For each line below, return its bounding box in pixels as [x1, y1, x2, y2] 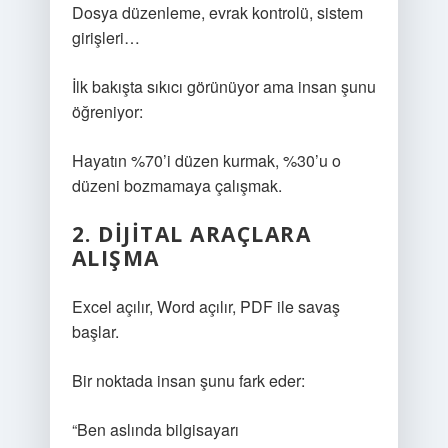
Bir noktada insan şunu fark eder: [71, 369, 305, 392]
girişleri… [71, 26, 140, 49]
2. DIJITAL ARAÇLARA [71, 220, 312, 248]
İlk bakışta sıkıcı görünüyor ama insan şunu [71, 75, 376, 98]
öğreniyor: [71, 100, 143, 123]
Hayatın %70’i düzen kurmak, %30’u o [71, 149, 341, 172]
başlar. [71, 320, 119, 343]
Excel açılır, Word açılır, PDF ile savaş [71, 295, 340, 318]
